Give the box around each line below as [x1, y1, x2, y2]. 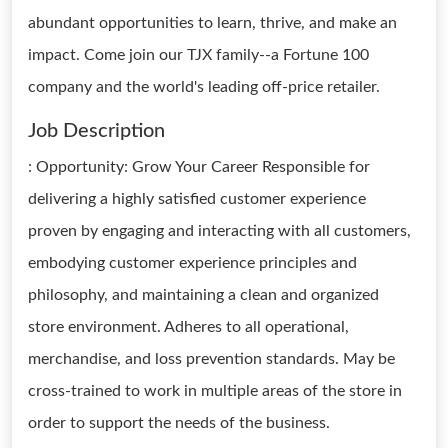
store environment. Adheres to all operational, [28, 319, 349, 335]
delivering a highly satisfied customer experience [28, 191, 366, 207]
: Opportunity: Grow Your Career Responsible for [28, 159, 370, 175]
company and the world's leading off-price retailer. [28, 79, 380, 95]
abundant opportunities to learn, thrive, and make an [28, 15, 397, 31]
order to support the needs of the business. [28, 415, 330, 431]
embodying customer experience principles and [28, 255, 357, 271]
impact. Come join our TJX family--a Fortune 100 [28, 47, 369, 63]
